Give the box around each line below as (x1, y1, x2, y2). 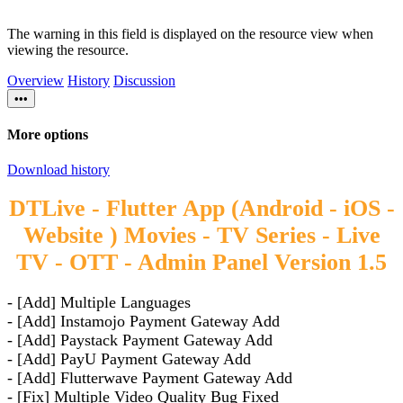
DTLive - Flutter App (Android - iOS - (8, 195, 395, 222)
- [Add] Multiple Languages (7, 292, 191, 311)
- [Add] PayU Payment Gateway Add (7, 349, 251, 368)
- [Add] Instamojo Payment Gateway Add (7, 311, 280, 330)
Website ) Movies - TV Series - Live (22, 222, 381, 249)
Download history (7, 162, 110, 178)
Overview (7, 72, 64, 88)
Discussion (113, 72, 175, 88)
